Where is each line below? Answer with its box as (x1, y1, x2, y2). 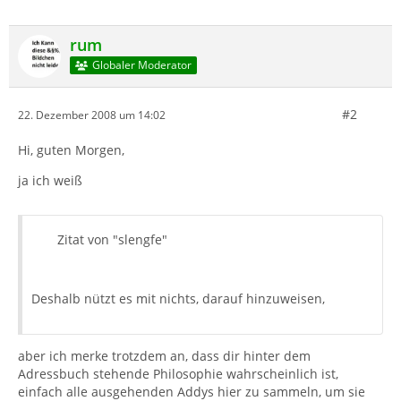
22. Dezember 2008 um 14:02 (18, 107, 166, 123)
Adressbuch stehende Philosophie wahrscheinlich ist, (18, 365, 338, 382)
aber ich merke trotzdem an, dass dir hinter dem (18, 347, 311, 364)
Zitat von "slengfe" (57, 231, 167, 248)
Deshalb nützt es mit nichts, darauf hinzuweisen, (31, 290, 325, 307)
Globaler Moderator (91, 57, 192, 73)
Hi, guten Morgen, (18, 141, 124, 158)
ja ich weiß (18, 172, 82, 189)
